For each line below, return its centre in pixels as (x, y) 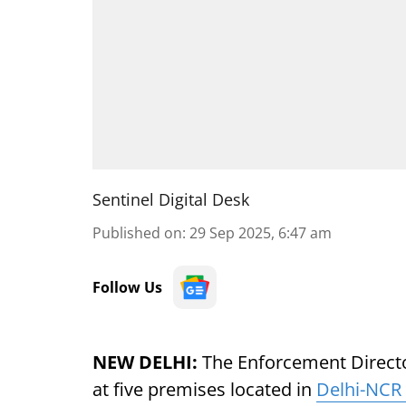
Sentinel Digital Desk (171, 199)
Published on (137, 233)
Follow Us (127, 287)
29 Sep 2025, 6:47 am (261, 233)
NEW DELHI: (145, 362)
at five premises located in (204, 389)
